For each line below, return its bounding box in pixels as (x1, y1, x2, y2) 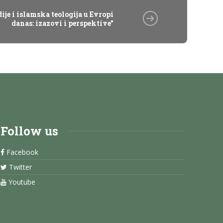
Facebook (4, 147, 38, 157)
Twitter (7, 162, 32, 172)
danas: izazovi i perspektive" (11, 18, 113, 28)
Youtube (6, 177, 35, 187)
